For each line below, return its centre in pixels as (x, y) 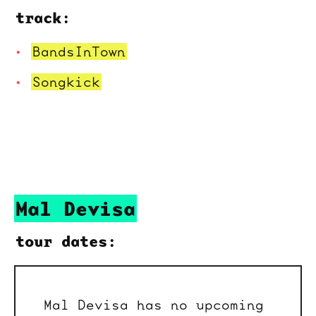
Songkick (66, 82)
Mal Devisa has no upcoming (154, 305)
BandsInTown (79, 51)
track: (43, 17)
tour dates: (66, 242)
